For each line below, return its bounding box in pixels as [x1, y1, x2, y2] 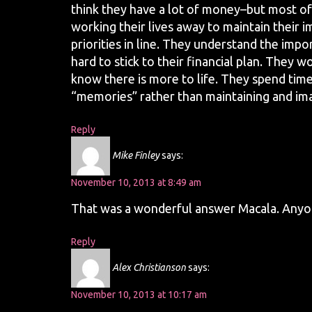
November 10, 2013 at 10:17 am [71, 289, 207, 300]
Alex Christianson [112, 261, 186, 273]
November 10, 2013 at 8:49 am [71, 177, 201, 188]
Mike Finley [112, 149, 159, 161]
